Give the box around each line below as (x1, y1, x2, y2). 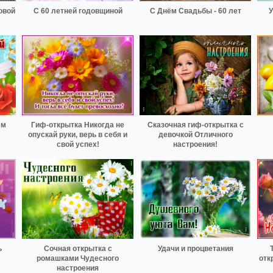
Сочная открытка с (43, 244, 112, 253)
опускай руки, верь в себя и (28, 130, 127, 140)
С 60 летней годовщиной (33, 7, 122, 16)
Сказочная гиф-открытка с (147, 121, 244, 130)
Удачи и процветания (157, 244, 233, 253)
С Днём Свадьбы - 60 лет (149, 7, 241, 16)
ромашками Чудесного (37, 253, 119, 263)
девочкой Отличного (158, 130, 233, 140)
